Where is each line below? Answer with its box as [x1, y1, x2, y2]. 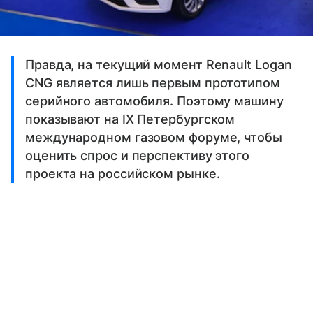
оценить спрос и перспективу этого [25, 147, 250, 163]
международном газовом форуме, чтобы [25, 129, 282, 145]
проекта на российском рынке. [25, 166, 220, 181]
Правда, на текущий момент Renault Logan [25, 57, 292, 72]
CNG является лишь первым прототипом [25, 75, 280, 90]
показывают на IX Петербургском [25, 111, 235, 126]
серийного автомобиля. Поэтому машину [25, 93, 284, 108]
